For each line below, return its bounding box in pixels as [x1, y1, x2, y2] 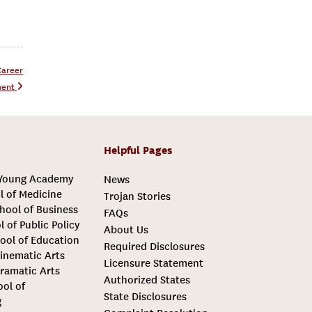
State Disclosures [103, 290, 187, 303]
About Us [103, 223, 148, 236]
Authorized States [103, 273, 190, 286]
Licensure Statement [103, 256, 203, 270]
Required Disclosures [103, 240, 205, 253]
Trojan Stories [103, 189, 171, 203]
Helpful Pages [103, 143, 173, 157]
